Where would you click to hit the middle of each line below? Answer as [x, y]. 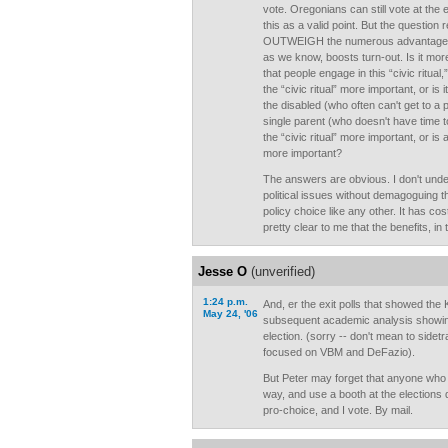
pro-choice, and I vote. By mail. [338, 410]
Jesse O [222, 271]
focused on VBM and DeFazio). [339, 352]
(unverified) [281, 271]
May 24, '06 [230, 313]
